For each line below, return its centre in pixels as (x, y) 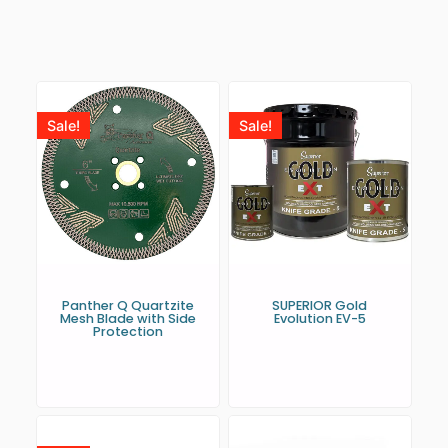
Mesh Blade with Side (128, 318)
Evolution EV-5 (319, 318)
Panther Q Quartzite (128, 305)
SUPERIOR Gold (320, 305)
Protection (128, 331)
